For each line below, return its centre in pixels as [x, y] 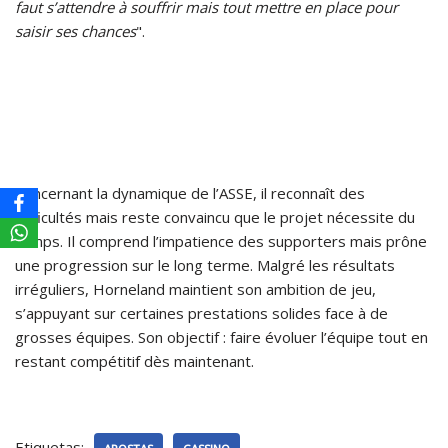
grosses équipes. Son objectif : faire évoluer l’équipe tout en [221, 336]
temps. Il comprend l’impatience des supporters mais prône [221, 240]
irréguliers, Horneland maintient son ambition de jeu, [195, 288]
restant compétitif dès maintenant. [134, 360]
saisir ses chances [75, 30]
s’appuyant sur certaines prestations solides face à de [201, 312]
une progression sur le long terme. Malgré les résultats [205, 264]
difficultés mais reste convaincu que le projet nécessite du [215, 216]
